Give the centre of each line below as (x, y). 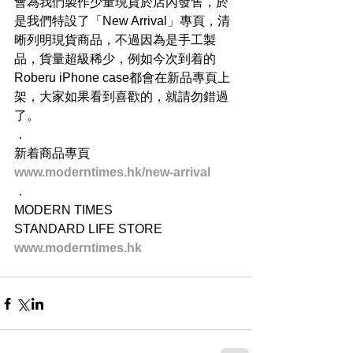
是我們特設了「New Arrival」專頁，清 (122, 21)
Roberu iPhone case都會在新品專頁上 (122, 78)
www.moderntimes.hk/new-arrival (112, 173)
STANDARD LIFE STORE (88, 229)
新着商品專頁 (52, 154)
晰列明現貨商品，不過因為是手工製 (115, 40)
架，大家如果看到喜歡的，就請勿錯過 (121, 97)
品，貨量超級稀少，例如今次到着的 (115, 59)
